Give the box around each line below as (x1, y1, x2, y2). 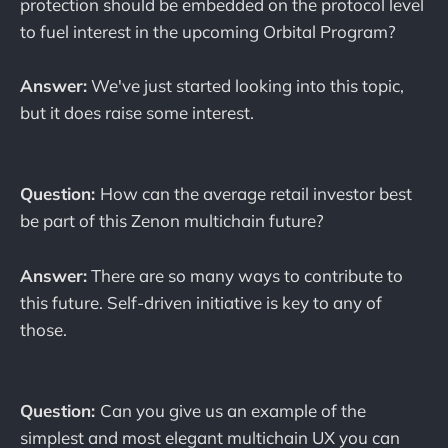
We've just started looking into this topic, (87, 75, 404, 96)
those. (20, 318, 67, 340)
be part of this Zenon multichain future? (20, 210, 324, 232)
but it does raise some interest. (20, 102, 254, 123)
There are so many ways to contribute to (87, 264, 403, 286)
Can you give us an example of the (100, 399, 366, 421)
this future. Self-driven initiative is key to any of (20, 291, 382, 313)
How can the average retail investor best (100, 183, 412, 205)
